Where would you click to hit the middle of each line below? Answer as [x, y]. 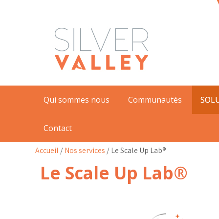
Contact [58, 128]
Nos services [85, 150]
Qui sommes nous [77, 100]
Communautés [155, 100]
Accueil [47, 150]
